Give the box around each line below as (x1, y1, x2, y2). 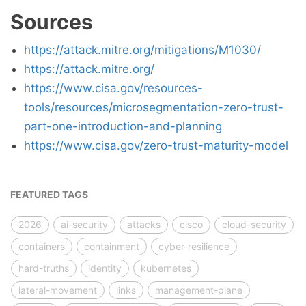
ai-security (61, 219, 108, 230)
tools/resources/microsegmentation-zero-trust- (24, 100, 283, 114)
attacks (127, 219, 161, 230)
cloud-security (222, 219, 286, 230)
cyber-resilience (158, 240, 229, 252)
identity (88, 262, 122, 274)
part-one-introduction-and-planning (24, 120, 222, 133)
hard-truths (18, 262, 69, 274)
